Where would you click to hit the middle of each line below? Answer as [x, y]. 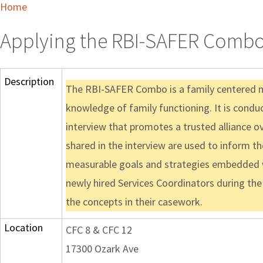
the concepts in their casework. [134, 202]
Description [29, 82]
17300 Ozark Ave [102, 249]
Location [23, 228]
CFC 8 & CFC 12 [99, 230]
